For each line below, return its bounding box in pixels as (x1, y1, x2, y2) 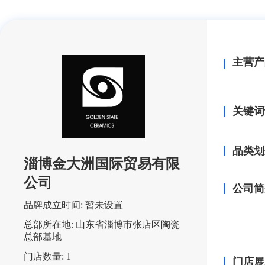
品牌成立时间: (24, 200, 83, 210)
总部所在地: (24, 219, 73, 230)
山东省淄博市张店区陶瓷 (76, 219, 180, 230)
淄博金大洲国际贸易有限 (24, 156, 180, 172)
